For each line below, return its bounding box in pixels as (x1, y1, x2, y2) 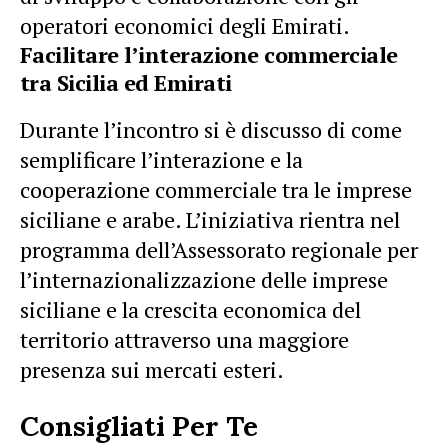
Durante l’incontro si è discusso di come (20, 115, 402, 144)
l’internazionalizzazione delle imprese (20, 265, 388, 294)
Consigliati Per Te (20, 408, 258, 444)
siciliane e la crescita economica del (20, 295, 361, 324)
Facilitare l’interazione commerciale (20, 40, 398, 69)
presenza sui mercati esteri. (20, 355, 284, 384)
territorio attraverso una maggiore (20, 325, 349, 354)
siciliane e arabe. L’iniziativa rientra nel (20, 205, 400, 234)
